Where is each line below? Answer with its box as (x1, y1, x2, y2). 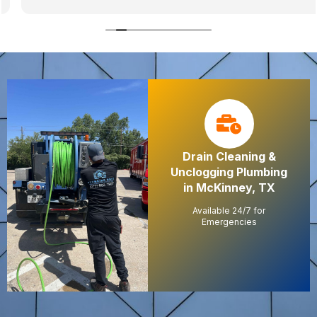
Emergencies (201, 217, 257, 228)
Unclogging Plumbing (171, 165, 287, 180)
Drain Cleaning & (182, 149, 276, 164)
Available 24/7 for (192, 205, 265, 217)
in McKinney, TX (183, 180, 275, 195)
